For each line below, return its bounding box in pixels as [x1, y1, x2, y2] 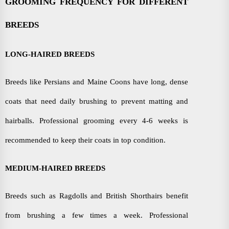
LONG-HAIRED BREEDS [5, 50, 95, 58]
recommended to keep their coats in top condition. [5, 135, 166, 144]
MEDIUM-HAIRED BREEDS [5, 164, 105, 172]
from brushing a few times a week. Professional [5, 211, 188, 219]
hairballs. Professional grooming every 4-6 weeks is [5, 116, 188, 125]
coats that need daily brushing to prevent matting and [5, 97, 188, 105]
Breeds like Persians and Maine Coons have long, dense [5, 77, 188, 86]
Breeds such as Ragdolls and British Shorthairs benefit [5, 191, 188, 200]
